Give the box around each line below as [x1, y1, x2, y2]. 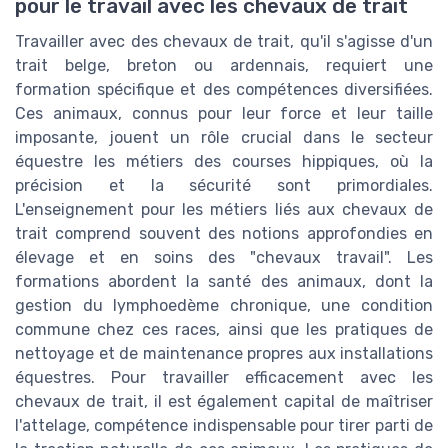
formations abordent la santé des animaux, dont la [15, 271, 433, 291]
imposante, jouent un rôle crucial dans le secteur [15, 127, 433, 147]
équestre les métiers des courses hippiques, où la [15, 151, 433, 171]
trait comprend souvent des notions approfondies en [15, 223, 433, 243]
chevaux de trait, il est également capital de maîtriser [15, 391, 433, 411]
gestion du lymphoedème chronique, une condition [15, 295, 433, 315]
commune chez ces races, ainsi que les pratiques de [15, 319, 433, 339]
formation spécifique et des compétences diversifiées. [15, 79, 433, 99]
